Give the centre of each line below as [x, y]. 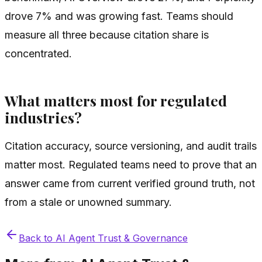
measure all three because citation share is [107, 35]
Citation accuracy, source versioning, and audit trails [131, 146]
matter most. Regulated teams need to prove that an [131, 164]
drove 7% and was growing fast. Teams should [119, 16]
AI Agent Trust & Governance [122, 238]
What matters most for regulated [116, 101]
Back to [37, 238]
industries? [43, 118]
